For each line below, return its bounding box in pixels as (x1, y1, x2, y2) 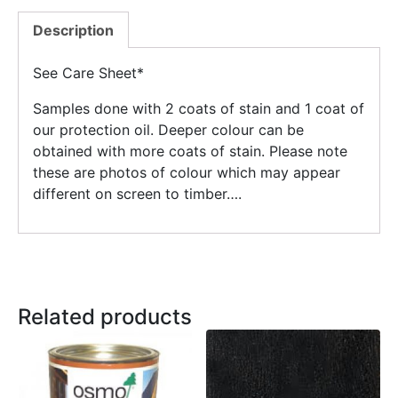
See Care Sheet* (33, 63, 144, 82)
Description (33, 20, 114, 39)
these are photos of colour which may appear (33, 163, 340, 181)
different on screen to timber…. (33, 184, 242, 203)
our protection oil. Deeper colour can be (33, 120, 304, 139)
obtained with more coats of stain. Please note (33, 141, 347, 160)
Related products (18, 303, 192, 330)
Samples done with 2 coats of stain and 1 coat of (33, 99, 364, 117)
